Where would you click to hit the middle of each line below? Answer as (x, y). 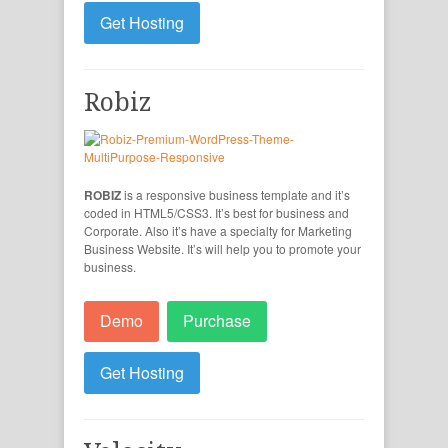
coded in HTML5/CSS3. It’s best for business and (216, 212)
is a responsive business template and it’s (237, 194)
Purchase (217, 321)
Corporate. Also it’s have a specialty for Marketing (218, 230)
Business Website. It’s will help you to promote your (222, 248)
